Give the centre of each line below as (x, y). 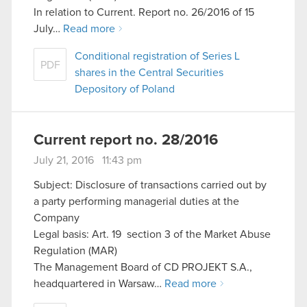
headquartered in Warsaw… (99, 283)
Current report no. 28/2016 (126, 140)
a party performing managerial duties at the (136, 201)
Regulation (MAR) (75, 250)
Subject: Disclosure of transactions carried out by (150, 185)
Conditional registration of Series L (157, 56)
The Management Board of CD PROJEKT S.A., (143, 267)
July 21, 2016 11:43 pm (88, 160)
